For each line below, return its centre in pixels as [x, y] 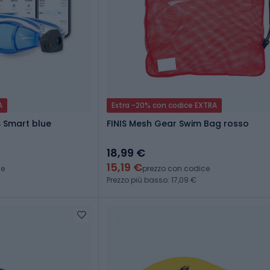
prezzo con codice [176, 169]
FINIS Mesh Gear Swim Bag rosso [178, 124]
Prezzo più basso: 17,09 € [152, 180]
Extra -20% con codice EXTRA [164, 105]
